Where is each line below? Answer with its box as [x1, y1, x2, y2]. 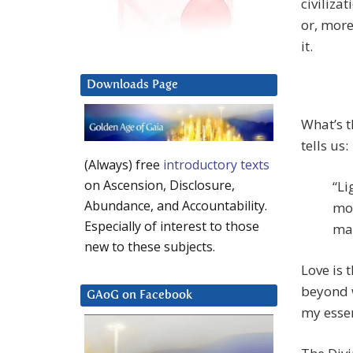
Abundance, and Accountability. [84, 197, 267, 215]
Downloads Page [87, 79, 178, 91]
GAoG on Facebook [87, 289, 192, 302]
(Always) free [84, 156, 163, 174]
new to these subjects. [84, 238, 215, 256]
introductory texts [163, 156, 269, 174]
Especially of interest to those [84, 217, 259, 236]
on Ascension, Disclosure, [84, 176, 235, 195]
